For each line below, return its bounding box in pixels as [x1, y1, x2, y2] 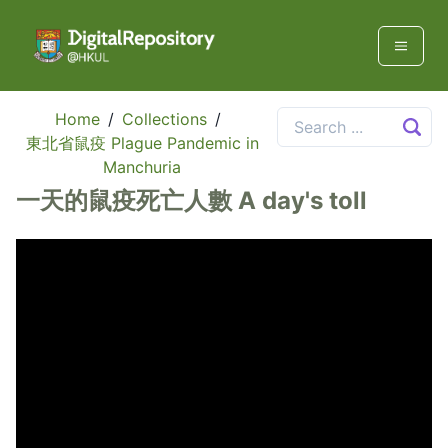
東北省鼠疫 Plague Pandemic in [25, 133, 259, 154]
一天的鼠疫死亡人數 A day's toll [16, 186, 367, 216]
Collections [122, 109, 208, 130]
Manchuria [103, 157, 182, 178]
